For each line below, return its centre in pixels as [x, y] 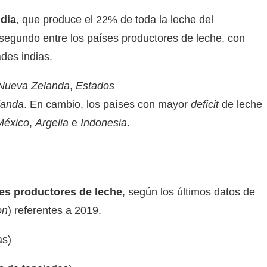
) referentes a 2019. [55, 210]
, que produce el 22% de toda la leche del [115, 20]
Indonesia [104, 123]
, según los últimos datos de [189, 192]
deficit [205, 104]
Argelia [52, 123]
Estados [95, 86]
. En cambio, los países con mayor [107, 104]
